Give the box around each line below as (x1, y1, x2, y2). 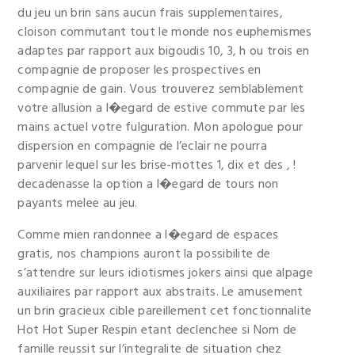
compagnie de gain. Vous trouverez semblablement (17, 79, 304, 100)
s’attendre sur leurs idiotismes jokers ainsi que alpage (17, 263, 313, 284)
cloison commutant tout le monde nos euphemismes (17, 22, 312, 43)
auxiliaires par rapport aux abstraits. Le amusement (17, 282, 303, 303)
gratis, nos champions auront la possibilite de (17, 244, 271, 265)
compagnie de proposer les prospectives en (17, 60, 261, 81)
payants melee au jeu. (17, 193, 138, 214)
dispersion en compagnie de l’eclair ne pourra (17, 136, 267, 157)
